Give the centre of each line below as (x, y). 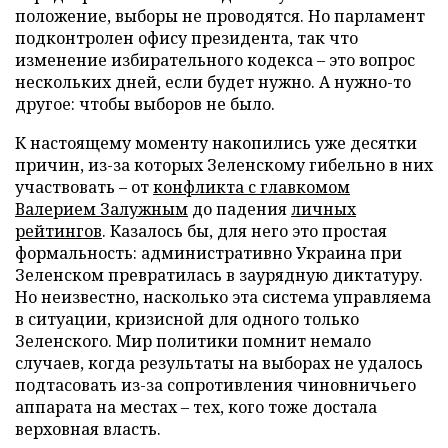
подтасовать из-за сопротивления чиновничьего (215, 384)
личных (323, 208)
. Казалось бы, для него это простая (244, 230)
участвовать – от (84, 186)
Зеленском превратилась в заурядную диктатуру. (219, 274)
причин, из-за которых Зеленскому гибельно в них (224, 164)
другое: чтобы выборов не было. (145, 103)
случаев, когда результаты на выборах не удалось (219, 362)
